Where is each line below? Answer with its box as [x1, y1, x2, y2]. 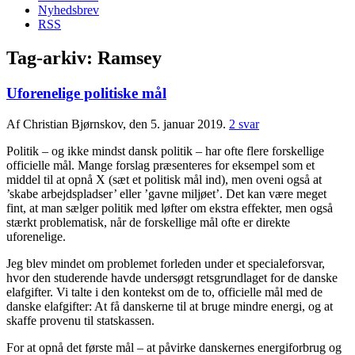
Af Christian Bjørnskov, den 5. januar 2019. [6, 116, 229, 131]
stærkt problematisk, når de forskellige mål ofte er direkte [6, 215, 290, 229]
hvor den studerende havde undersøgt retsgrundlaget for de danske [6, 270, 338, 284]
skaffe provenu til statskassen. [6, 313, 155, 327]
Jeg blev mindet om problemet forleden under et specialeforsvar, [6, 256, 325, 270]
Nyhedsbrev [38, 3, 99, 17]
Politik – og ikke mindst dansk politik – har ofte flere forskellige [6, 143, 324, 158]
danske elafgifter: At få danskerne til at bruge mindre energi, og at [6, 299, 333, 313]
